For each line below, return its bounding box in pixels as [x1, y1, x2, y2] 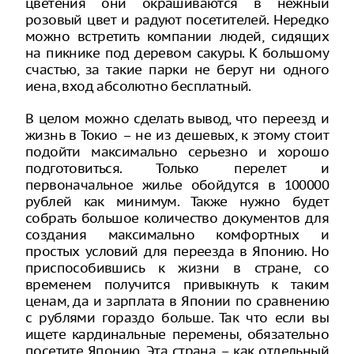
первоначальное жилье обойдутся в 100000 [25, 175, 329, 194]
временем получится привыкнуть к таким [25, 275, 329, 293]
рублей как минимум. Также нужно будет [25, 192, 329, 210]
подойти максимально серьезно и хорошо [25, 142, 329, 160]
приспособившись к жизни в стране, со [25, 258, 329, 277]
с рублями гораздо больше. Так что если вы [25, 308, 329, 326]
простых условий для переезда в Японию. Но [25, 242, 329, 260]
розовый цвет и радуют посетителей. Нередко [25, 10, 329, 28]
